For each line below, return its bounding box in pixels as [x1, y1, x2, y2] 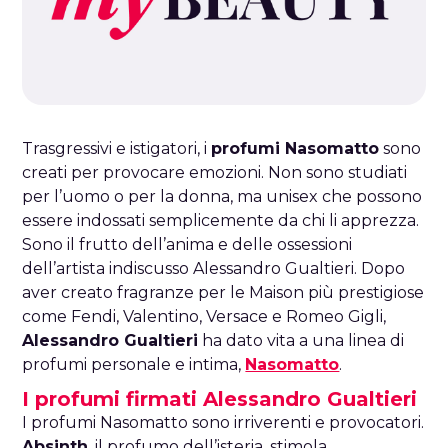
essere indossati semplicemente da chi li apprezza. [22, 210, 420, 230]
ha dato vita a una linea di [198, 330, 405, 350]
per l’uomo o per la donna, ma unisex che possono [22, 186, 423, 206]
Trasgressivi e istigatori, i [22, 138, 212, 158]
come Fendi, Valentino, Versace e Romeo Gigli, [22, 306, 387, 326]
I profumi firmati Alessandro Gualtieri [22, 386, 418, 411]
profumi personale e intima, [22, 354, 246, 374]
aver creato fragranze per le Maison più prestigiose [22, 282, 425, 302]
